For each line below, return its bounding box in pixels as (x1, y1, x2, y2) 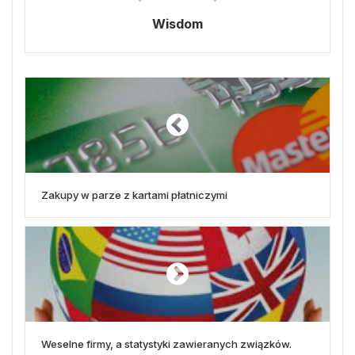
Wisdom (152, 15, 203, 32)
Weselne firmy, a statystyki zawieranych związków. (41, 337, 292, 350)
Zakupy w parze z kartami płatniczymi (41, 188, 227, 201)
